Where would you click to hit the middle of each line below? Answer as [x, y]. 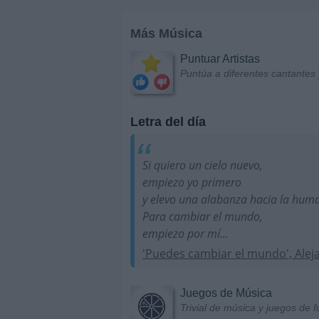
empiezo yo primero [192, 182]
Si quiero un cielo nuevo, [203, 165]
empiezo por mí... [186, 233]
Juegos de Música [226, 293]
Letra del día [168, 121]
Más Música [166, 33]
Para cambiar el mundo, [203, 216]
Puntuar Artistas [220, 58]
